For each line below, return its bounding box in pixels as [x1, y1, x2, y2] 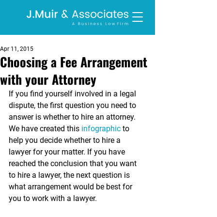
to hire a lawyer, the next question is [9, 170, 132, 180]
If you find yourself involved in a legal [9, 89, 138, 98]
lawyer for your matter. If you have [9, 147, 127, 156]
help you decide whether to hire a [9, 136, 123, 145]
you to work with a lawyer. [9, 194, 99, 203]
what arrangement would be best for [9, 182, 134, 191]
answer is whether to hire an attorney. [9, 112, 138, 122]
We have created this [9, 124, 81, 133]
